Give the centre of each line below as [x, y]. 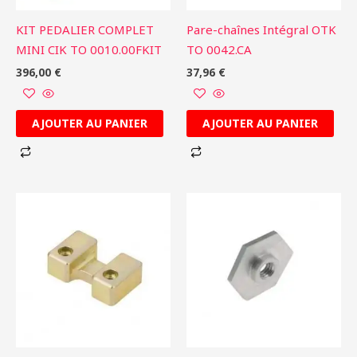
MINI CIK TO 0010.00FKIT [89, 50]
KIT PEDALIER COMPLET [85, 30]
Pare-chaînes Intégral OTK [261, 30]
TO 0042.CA [219, 50]
